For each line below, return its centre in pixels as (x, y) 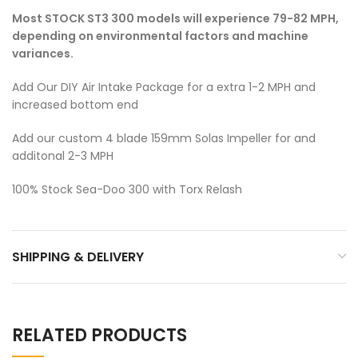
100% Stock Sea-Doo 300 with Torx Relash (127, 189)
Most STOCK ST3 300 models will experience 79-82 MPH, (175, 18)
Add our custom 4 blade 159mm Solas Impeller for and (164, 138)
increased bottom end (75, 104)
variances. (43, 53)
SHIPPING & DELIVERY (78, 257)
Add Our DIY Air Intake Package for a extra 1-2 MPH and (164, 87)
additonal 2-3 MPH (63, 155)
